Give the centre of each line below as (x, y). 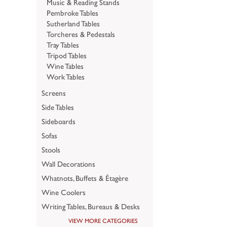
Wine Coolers (64, 192)
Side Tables (58, 107)
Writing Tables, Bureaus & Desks (91, 206)
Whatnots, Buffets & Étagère (85, 178)
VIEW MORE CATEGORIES (103, 221)
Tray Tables (63, 45)
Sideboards (59, 121)
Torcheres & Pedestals (81, 34)
